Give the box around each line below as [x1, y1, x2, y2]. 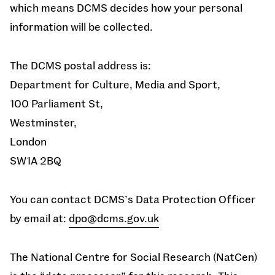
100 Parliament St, [10, 96, 103, 110]
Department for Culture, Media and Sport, [10, 77, 220, 91]
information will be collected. [10, 20, 153, 33]
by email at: [10, 211, 69, 225]
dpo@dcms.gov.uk [69, 211, 159, 225]
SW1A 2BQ [10, 153, 61, 167]
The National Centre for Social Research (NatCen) [10, 250, 257, 263]
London [10, 134, 47, 148]
